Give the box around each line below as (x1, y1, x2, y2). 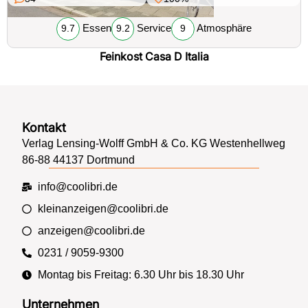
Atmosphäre (195, 22, 252, 34)
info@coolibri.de (37, 180, 118, 192)
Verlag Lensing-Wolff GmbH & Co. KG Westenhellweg (22, 137, 286, 149)
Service (134, 22, 172, 34)
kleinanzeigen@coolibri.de (37, 202, 168, 214)
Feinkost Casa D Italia (99, 49, 209, 64)
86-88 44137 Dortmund (22, 153, 135, 166)
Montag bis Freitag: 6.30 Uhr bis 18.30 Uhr (37, 268, 244, 280)
